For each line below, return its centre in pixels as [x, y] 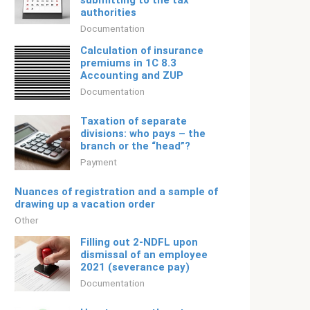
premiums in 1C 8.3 [128, 63]
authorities [108, 12]
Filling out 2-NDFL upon [139, 242]
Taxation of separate [134, 121]
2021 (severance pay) [135, 267]
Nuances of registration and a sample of [116, 192]
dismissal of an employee [144, 255]
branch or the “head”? [135, 146]
